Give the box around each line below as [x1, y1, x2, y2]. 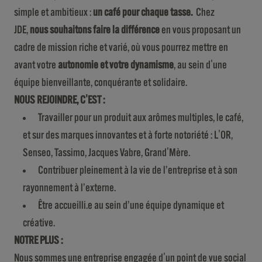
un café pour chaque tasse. [93, 6, 196, 18]
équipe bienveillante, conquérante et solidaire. [14, 77, 187, 88]
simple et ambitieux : [14, 6, 93, 18]
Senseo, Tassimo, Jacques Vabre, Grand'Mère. [23, 147, 190, 158]
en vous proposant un [160, 24, 241, 36]
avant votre [14, 59, 58, 71]
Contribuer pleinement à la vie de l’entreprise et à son [38, 164, 237, 176]
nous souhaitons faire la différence [30, 24, 160, 36]
